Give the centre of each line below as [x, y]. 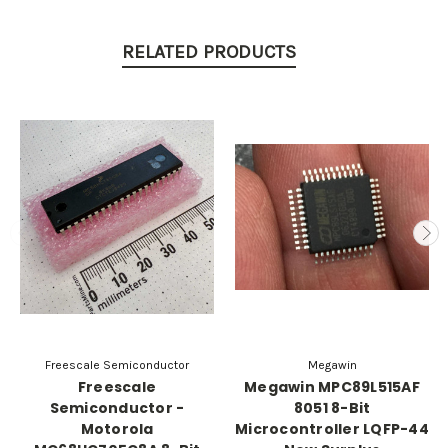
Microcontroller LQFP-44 [332, 429]
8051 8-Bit [332, 408]
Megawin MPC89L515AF [332, 387]
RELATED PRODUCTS [209, 52]
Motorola [117, 429]
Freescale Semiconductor [117, 365]
